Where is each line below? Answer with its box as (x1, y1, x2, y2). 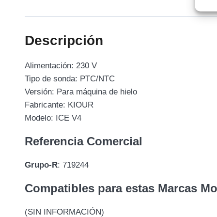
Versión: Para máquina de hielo (25, 87, 137, 96)
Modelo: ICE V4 (25, 113, 81, 123)
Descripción (25, 32, 103, 48)
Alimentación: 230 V (25, 61, 97, 70)
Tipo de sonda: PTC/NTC (25, 74, 115, 83)
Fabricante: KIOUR (25, 100, 93, 109)
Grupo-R (25, 160, 58, 170)
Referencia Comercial (25, 134, 142, 148)
